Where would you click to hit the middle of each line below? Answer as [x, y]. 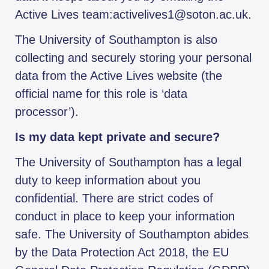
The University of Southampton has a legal [128, 162]
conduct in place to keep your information [125, 216]
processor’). [47, 112]
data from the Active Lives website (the [119, 76]
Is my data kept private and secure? [117, 137]
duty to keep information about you [108, 180]
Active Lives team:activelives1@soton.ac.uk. [133, 15]
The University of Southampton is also [116, 40]
